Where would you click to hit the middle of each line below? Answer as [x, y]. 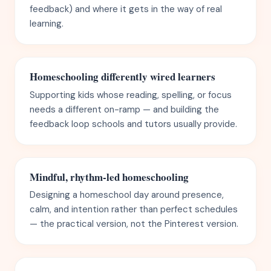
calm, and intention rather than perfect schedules [134, 209]
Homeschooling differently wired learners [122, 77]
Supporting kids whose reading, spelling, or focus [131, 95]
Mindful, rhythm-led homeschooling [109, 177]
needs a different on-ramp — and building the [124, 109]
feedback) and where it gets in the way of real [126, 9]
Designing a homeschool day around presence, [127, 195]
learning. [47, 24]
